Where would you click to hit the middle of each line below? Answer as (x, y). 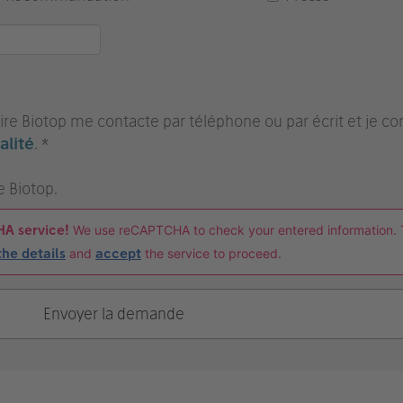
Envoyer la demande (114, 313)
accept (118, 254)
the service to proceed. (211, 253)
